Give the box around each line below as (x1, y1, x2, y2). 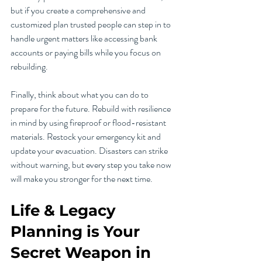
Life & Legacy (11, 201, 120, 220)
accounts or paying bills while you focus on (11, 46, 163, 60)
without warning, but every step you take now (11, 158, 173, 172)
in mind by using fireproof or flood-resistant (11, 116, 168, 130)
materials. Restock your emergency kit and (11, 130, 163, 144)
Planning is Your (11, 222, 144, 242)
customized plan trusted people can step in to (11, 18, 173, 32)
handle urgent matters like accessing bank (11, 32, 159, 46)
